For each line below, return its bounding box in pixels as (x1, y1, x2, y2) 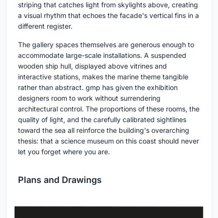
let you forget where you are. (18, 147, 110, 156)
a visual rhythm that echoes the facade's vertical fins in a (18, 11, 199, 20)
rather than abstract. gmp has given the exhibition (18, 83, 178, 92)
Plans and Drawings (18, 175, 102, 185)
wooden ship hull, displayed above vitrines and (18, 62, 167, 71)
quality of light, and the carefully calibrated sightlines (18, 115, 186, 124)
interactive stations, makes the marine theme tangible (18, 73, 188, 81)
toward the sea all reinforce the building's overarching (18, 126, 189, 135)
